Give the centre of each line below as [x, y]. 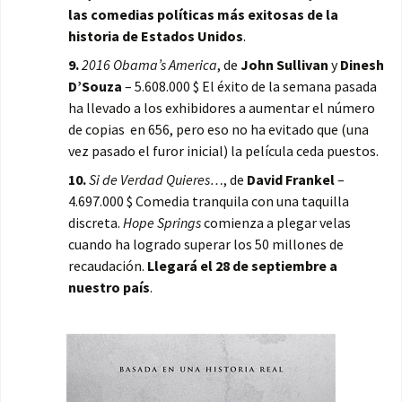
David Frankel [291, 180]
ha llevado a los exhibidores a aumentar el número [222, 108]
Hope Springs [162, 223]
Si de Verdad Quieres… [156, 180]
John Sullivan [284, 65]
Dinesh [362, 65]
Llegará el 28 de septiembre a [242, 266]
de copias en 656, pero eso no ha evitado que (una [218, 130]
